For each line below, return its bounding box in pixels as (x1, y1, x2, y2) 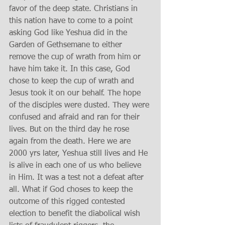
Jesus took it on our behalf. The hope (9, 89, 143, 97)
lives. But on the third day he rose (9, 126, 132, 134)
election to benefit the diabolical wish (9, 210, 143, 218)
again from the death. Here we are (9, 138, 133, 146)
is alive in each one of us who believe (9, 162, 144, 170)
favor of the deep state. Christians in (9, 5, 140, 13)
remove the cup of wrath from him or (9, 53, 143, 61)
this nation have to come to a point (9, 17, 135, 25)
